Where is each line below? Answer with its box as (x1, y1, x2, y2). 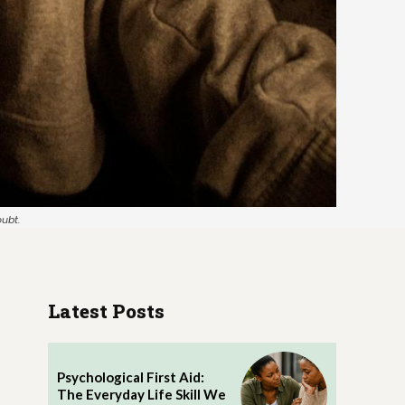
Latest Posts (47, 297, 165, 324)
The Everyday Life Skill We (56, 386, 226, 403)
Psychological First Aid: (56, 369, 204, 386)
